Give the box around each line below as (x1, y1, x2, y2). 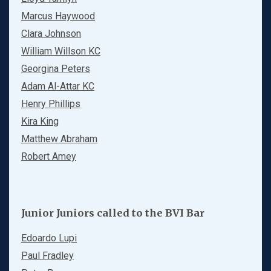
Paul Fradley (21, 250, 74, 262)
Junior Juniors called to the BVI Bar (21, 207, 204, 220)
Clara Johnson (21, 28, 81, 40)
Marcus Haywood (21, 10, 95, 22)
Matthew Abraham (21, 133, 97, 145)
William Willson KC (21, 45, 100, 57)
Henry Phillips (21, 98, 80, 110)
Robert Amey (21, 151, 76, 163)
